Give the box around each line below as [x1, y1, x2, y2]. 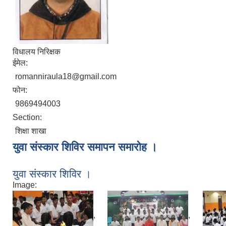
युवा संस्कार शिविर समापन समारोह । [13, 140, 157, 153]
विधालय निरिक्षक [13, 47, 61, 56]
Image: [13, 180, 37, 189]
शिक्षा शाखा [15, 126, 46, 135]
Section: [13, 112, 44, 122]
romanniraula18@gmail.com [15, 72, 117, 81]
